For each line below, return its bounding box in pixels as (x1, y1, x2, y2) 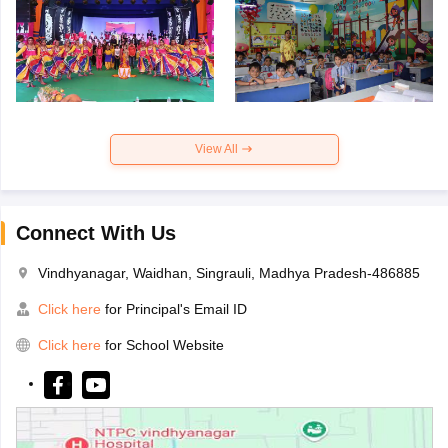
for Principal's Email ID (100, 300, 247, 317)
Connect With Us (15, 221, 176, 244)
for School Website (104, 336, 224, 353)
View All (195, 141, 241, 156)
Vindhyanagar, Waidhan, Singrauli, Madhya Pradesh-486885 (37, 264, 420, 281)
